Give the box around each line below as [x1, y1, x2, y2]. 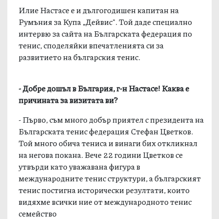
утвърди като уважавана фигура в [19, 160, 141, 172]
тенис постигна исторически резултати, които [19, 184, 190, 196]
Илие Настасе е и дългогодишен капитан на [19, 4, 179, 16]
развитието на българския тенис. [19, 51, 142, 63]
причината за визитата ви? [19, 94, 118, 106]
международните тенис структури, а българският [19, 172, 201, 184]
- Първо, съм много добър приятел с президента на [19, 113, 204, 125]
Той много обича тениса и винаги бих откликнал [19, 137, 198, 149]
